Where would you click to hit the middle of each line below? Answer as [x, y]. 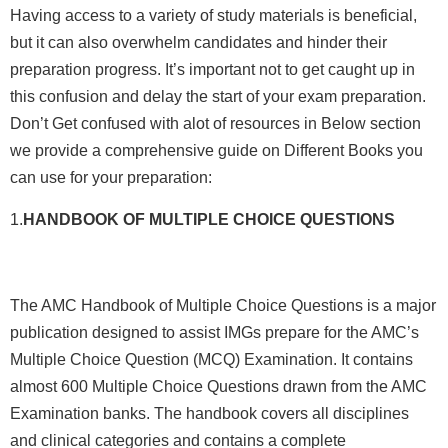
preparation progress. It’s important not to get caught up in [212, 70]
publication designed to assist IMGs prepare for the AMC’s [214, 332]
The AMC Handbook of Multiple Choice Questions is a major [223, 305]
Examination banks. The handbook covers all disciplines [209, 413]
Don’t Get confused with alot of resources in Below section [215, 124]
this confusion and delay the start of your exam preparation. [218, 97]
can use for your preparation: [111, 178]
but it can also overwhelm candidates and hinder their [198, 43]
